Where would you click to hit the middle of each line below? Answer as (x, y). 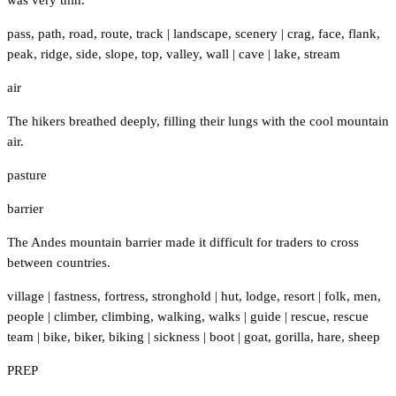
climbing (126, 316)
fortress (125, 296)
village (26, 296)
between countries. (59, 262)
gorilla (293, 336)
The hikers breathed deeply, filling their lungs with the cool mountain (198, 121)
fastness (76, 296)
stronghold (182, 296)
